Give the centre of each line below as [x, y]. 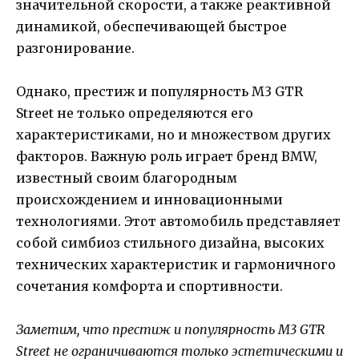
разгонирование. [75, 48]
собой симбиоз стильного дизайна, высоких [170, 242]
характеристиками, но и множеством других [173, 134]
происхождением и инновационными [149, 199]
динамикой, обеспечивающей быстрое [151, 26]
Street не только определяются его [135, 113]
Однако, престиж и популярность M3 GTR [159, 91]
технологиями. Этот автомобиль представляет [178, 221]
